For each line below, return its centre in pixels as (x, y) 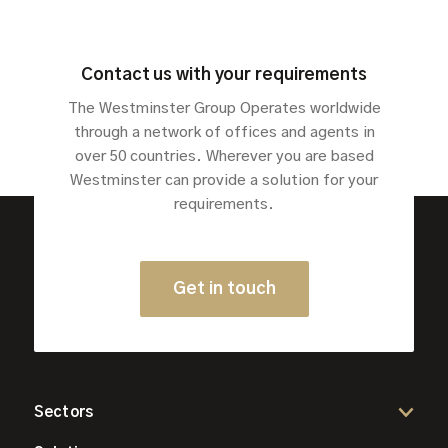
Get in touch (224, 288)
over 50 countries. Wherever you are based (224, 156)
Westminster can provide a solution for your (224, 180)
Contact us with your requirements (224, 74)
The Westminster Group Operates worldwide (224, 108)
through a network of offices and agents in (224, 132)
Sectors (63, 413)
